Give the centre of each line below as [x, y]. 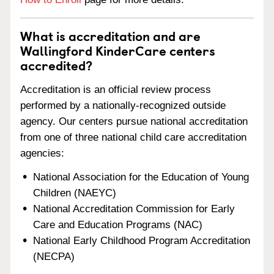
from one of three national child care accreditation [133, 137]
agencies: [42, 153]
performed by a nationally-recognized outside [123, 105]
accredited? [56, 65]
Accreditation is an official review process [116, 89]
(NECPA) [54, 256]
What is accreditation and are [110, 35]
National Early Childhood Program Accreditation [142, 240]
